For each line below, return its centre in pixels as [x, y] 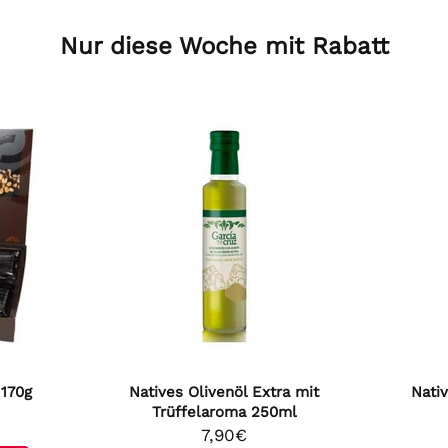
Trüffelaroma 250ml [224, 412]
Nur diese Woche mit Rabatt [224, 46]
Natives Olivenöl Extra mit [224, 392]
